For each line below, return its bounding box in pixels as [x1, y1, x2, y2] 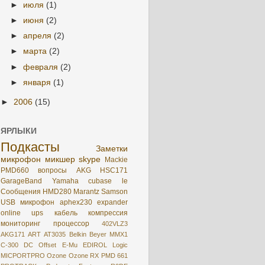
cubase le [88, 176, 128, 185]
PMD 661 [101, 251, 128, 259]
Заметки [96, 144, 128, 153]
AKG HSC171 [76, 166, 128, 174]
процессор [53, 219, 89, 228]
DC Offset [24, 241, 57, 248]
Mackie [105, 155, 128, 164]
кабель [54, 208, 77, 217]
